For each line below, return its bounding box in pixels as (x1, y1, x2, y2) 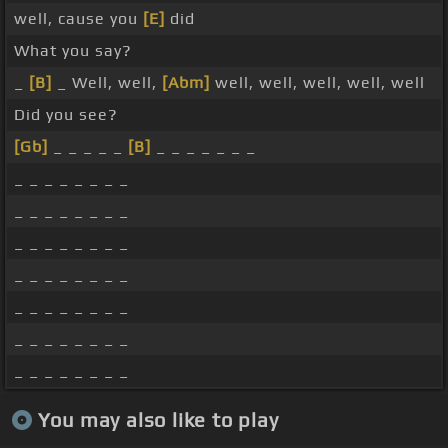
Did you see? (14, 105, 118, 125)
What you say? (14, 41, 132, 61)
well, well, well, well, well (210, 73, 425, 93)
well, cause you (14, 9, 143, 29)
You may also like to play (37, 407, 279, 431)
